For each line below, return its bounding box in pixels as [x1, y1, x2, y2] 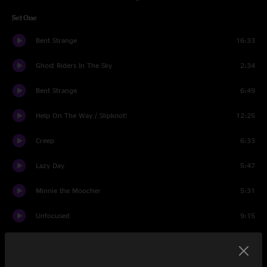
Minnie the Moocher [36, 187, 101, 194]
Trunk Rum [36, 237, 72, 244]
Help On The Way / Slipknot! [36, 111, 127, 119]
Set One [12, 14, 37, 21]
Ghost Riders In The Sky [36, 61, 112, 69]
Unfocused [36, 212, 70, 219]
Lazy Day [36, 162, 64, 169]
